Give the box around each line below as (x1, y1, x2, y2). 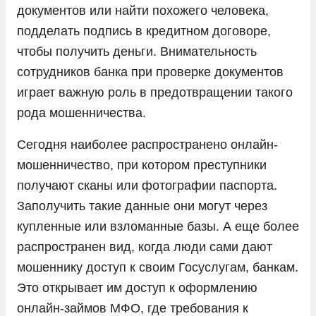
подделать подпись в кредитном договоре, (17, 23, 271, 38)
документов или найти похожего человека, (17, 3, 269, 18)
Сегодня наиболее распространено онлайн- (17, 137, 278, 152)
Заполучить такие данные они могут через (17, 198, 267, 213)
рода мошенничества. (17, 105, 146, 120)
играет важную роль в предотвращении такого (17, 85, 293, 99)
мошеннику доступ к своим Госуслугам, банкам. (17, 260, 298, 274)
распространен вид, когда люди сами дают (17, 239, 272, 254)
